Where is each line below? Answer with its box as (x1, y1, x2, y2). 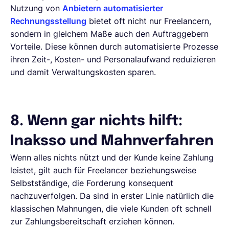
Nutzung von (10, 3, 62, 13)
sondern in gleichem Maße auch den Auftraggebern (10, 28, 209, 39)
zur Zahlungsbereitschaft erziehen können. (10, 216, 174, 226)
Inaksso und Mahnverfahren (10, 133, 214, 149)
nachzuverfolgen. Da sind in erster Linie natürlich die (10, 190, 214, 201)
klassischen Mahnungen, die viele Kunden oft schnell (10, 203, 212, 214)
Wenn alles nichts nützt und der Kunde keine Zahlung (10, 152, 214, 163)
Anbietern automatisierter (62, 3, 163, 13)
